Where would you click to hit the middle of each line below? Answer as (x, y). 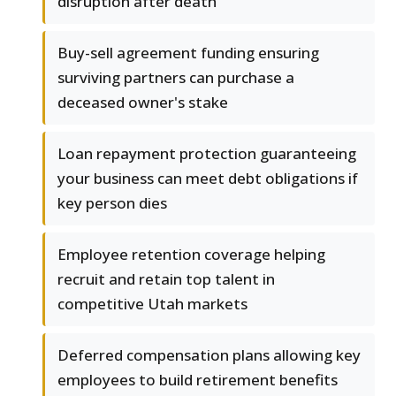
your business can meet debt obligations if (208, 179)
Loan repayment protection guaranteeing (207, 154)
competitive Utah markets (152, 304)
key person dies (112, 203)
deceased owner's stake (143, 103)
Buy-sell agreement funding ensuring (188, 53)
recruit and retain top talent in (166, 279)
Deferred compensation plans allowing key (209, 355)
